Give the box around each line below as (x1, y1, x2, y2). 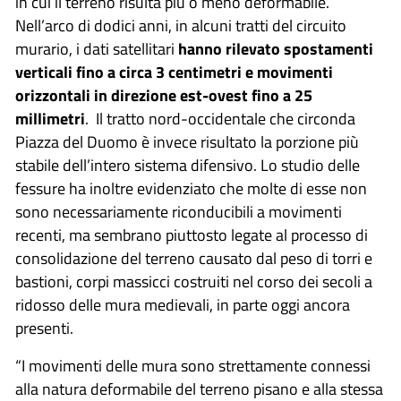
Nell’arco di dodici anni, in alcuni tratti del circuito (15, 13, 346, 38)
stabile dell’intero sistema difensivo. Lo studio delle (15, 152, 360, 177)
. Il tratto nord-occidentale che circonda (85, 106, 355, 131)
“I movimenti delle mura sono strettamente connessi (15, 353, 371, 378)
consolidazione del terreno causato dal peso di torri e (15, 245, 372, 270)
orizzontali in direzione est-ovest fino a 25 (15, 82, 312, 107)
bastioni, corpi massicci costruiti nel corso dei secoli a (15, 269, 372, 294)
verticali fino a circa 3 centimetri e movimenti (15, 59, 333, 84)
